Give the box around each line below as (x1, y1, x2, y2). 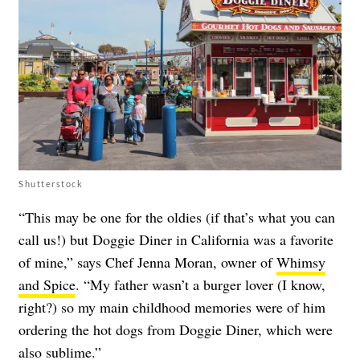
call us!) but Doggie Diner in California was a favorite (18, 229, 333, 249)
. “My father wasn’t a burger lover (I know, (76, 274, 325, 294)
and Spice (18, 274, 76, 294)
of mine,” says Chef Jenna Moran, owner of (18, 252, 276, 272)
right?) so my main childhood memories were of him (18, 297, 325, 317)
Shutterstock (18, 178, 83, 189)
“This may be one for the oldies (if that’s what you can (18, 207, 335, 227)
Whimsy (276, 252, 325, 272)
